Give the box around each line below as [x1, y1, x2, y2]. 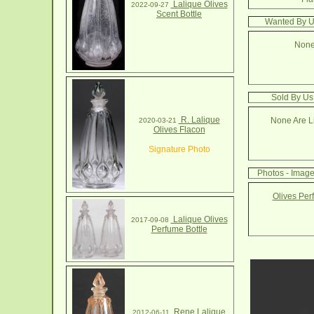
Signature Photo [148, 144, 210, 154]
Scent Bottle [156, 9, 202, 19]
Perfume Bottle [151, 224, 207, 234]
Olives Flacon [153, 125, 205, 135]
